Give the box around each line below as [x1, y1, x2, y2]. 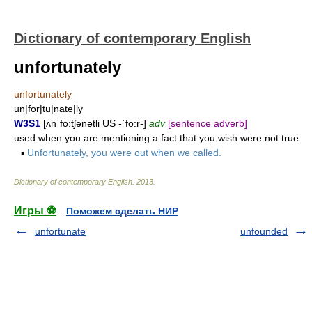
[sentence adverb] [168, 118, 247, 129]
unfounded [240, 226, 288, 237]
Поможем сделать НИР [66, 205, 178, 217]
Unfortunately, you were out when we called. [27, 147, 221, 158]
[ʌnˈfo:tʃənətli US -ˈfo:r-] [40, 118, 149, 129]
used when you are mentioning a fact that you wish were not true [14, 132, 299, 143]
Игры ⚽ [14, 205, 56, 217]
